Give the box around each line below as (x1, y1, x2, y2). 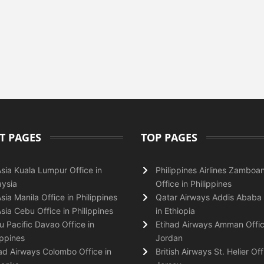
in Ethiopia (156, 205, 195, 216)
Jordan (156, 232, 183, 243)
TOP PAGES (141, 130, 197, 144)
